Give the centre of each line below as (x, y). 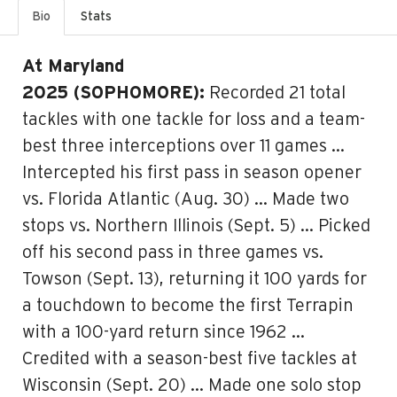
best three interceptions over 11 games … (183, 146)
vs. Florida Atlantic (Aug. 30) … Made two (186, 199)
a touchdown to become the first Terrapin (188, 306)
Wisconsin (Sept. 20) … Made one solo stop (192, 385)
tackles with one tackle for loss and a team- (194, 120)
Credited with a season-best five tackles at (190, 359)
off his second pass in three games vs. (173, 253)
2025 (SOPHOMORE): (113, 93)
